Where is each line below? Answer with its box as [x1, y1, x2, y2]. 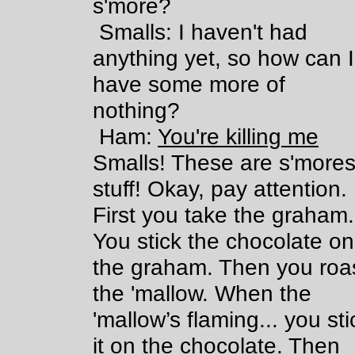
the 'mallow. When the [93, 281, 312, 306]
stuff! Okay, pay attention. [93, 176, 348, 201]
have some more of [93, 71, 286, 97]
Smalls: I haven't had [61, 19, 307, 44]
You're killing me [158, 124, 319, 149]
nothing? [93, 97, 181, 123]
